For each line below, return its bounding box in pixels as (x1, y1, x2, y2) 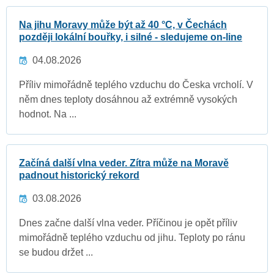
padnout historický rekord (19, 170, 139, 181)
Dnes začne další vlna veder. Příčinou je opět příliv (19, 218, 237, 229)
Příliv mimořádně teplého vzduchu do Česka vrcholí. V (19, 80, 253, 91)
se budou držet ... (19, 247, 93, 258)
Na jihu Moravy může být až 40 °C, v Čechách (19, 20, 227, 31)
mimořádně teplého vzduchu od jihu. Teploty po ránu (19, 232, 245, 243)
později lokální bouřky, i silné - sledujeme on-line (19, 32, 242, 43)
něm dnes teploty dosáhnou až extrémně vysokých (19, 94, 237, 105)
